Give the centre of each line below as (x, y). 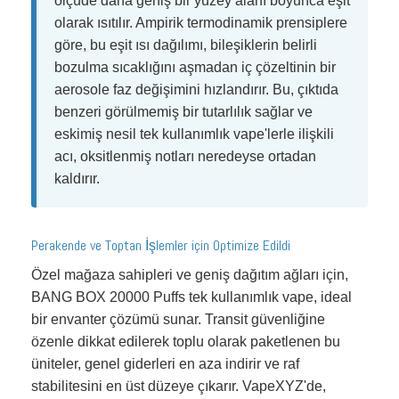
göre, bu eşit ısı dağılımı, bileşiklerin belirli (186, 45)
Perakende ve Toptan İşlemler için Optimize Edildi (161, 245)
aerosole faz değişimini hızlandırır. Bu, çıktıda (196, 89)
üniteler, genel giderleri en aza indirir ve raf (165, 363)
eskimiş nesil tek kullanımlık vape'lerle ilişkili (194, 134)
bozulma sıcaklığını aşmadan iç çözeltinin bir (195, 67)
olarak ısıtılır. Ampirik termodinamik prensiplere (201, 22)
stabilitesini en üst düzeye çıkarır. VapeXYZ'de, (179, 386)
